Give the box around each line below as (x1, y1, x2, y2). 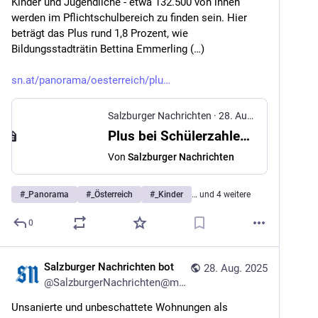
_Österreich (91, 190, 133, 199)
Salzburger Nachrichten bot (44, 261, 174, 273)
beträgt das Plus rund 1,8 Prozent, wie (11, 27, 188, 40)
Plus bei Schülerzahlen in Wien (240, 128, 250, 144)
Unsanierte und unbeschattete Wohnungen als (11, 301, 228, 314)
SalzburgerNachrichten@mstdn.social (53, 276, 179, 289)
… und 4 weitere (192, 190, 251, 199)
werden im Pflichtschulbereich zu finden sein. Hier (11, 11, 247, 24)
